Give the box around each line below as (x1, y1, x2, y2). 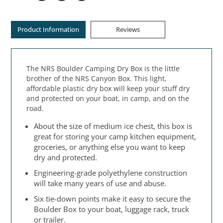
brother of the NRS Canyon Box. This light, (26, 74, 167, 84)
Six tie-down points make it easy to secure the (34, 194, 191, 204)
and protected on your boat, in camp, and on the (26, 94, 190, 104)
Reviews (116, 25, 140, 34)
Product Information (17, 25, 80, 34)
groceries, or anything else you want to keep (34, 142, 186, 152)
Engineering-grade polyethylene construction (34, 168, 188, 178)
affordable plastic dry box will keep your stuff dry (26, 84, 190, 94)
